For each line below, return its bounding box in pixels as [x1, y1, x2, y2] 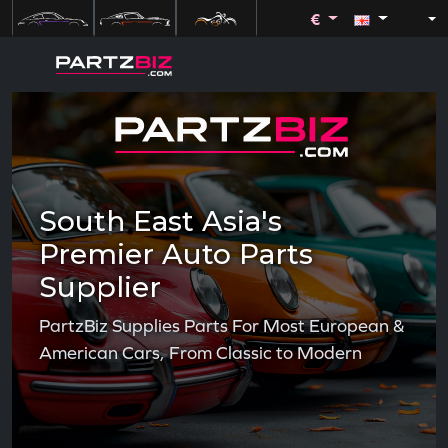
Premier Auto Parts [39, 237, 313, 272]
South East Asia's [39, 204, 282, 239]
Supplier [39, 270, 161, 305]
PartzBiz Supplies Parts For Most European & [39, 315, 404, 337]
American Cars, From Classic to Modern [39, 342, 362, 364]
